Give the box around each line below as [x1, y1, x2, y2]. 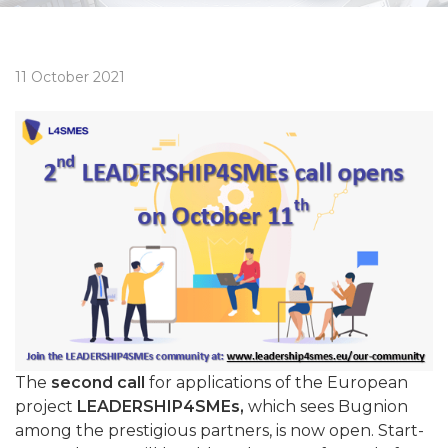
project [15, 397, 77, 417]
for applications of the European [145, 373, 408, 393]
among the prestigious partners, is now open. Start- [15, 421, 424, 441]
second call [51, 373, 145, 393]
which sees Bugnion [248, 397, 408, 417]
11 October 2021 [15, 68, 125, 87]
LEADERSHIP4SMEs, [77, 397, 248, 417]
